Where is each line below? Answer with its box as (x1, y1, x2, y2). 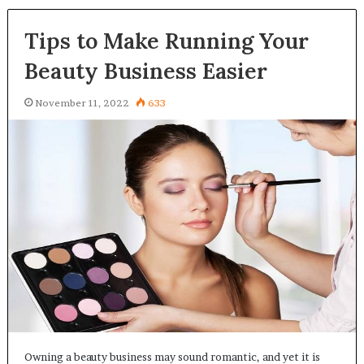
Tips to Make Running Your (24, 26, 309, 54)
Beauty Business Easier (24, 56, 267, 84)
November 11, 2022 (34, 96, 129, 109)
